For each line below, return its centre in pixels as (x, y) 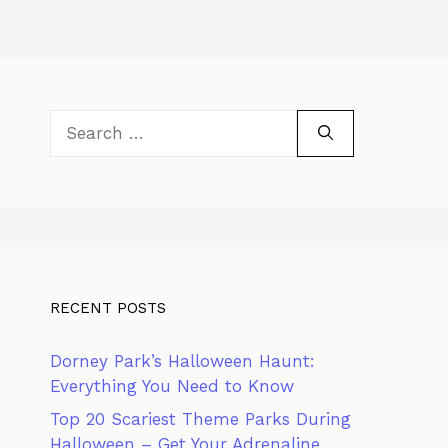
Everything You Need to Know (172, 385)
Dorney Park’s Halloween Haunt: (182, 360)
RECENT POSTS (108, 307)
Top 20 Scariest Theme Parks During (200, 419)
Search (77, 120)
